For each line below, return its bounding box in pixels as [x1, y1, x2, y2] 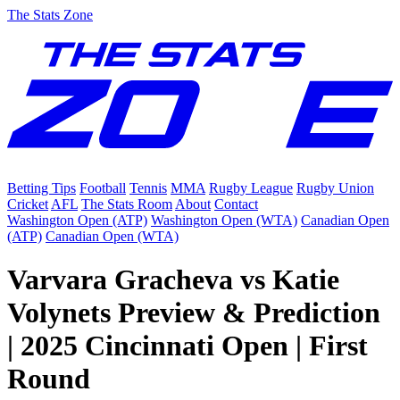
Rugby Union [296, 179, 374, 196]
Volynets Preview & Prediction [7, 296, 380, 329]
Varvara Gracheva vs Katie [7, 262, 339, 296]
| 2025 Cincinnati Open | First [7, 329, 368, 362]
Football [79, 179, 126, 196]
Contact [214, 196, 258, 212]
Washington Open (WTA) [151, 212, 297, 228]
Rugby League [209, 179, 293, 196]
